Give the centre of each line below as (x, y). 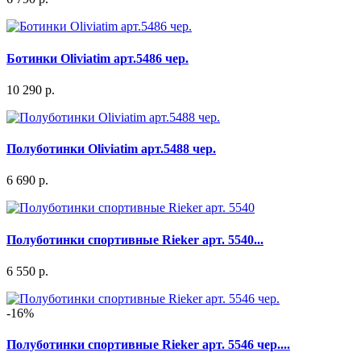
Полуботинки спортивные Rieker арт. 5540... (135, 239)
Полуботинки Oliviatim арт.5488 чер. (111, 149)
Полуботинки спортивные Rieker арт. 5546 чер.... (148, 345)
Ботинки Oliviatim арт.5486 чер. (98, 58)
